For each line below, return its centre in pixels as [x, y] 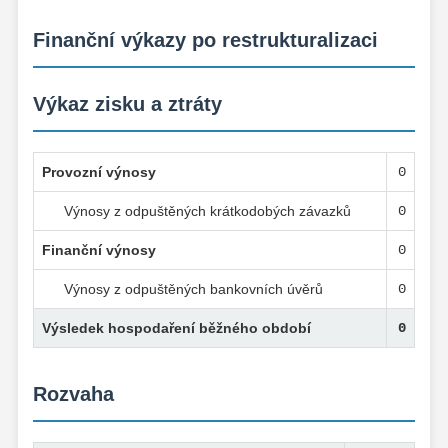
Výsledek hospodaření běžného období [176, 327]
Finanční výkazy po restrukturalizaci [205, 39]
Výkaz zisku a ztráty [127, 103]
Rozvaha [73, 393]
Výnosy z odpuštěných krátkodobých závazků [207, 210]
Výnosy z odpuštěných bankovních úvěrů [193, 288]
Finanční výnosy [99, 249]
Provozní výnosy [99, 171]
